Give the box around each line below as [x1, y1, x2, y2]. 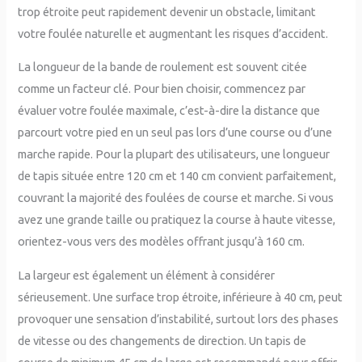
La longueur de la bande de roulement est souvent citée [18, 60, 308, 74]
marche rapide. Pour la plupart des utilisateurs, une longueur [18, 147, 330, 162]
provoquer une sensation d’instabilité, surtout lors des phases [18, 311, 339, 326]
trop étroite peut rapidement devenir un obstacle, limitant [18, 4, 317, 19]
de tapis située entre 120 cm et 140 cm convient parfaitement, [18, 169, 337, 183]
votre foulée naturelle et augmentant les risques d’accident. [18, 26, 329, 40]
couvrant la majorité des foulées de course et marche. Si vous [18, 191, 335, 205]
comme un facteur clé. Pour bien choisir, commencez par [18, 82, 306, 96]
